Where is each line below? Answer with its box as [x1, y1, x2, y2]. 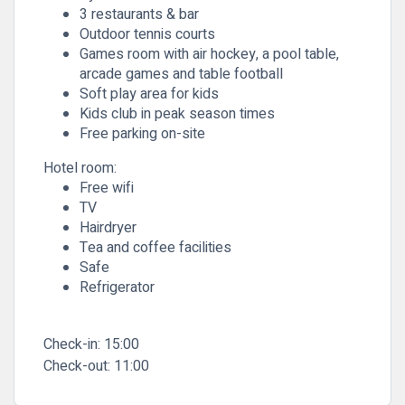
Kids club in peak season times [80, 103, 275, 125]
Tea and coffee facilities [80, 237, 231, 259]
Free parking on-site [80, 123, 205, 145]
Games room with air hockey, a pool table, [80, 43, 339, 65]
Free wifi [80, 177, 134, 199]
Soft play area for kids [80, 83, 219, 105]
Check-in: [43, 334, 100, 355]
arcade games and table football [80, 63, 283, 85]
